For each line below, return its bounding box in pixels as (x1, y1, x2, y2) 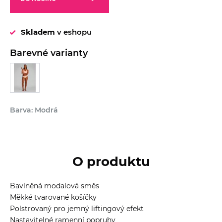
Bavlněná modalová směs (10, 181, 99, 190)
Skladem (21, 27, 55, 37)
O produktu (72, 153, 150, 169)
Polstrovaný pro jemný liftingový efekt (10, 204, 144, 213)
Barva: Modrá (10, 105, 58, 114)
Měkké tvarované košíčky (10, 192, 97, 202)
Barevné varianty (10, 47, 88, 58)
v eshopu (55, 27, 92, 37)
